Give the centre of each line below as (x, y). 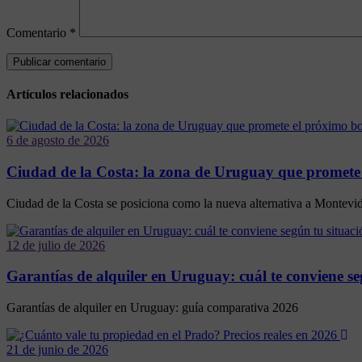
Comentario (38, 32)
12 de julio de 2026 (56, 245)
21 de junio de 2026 (57, 350)
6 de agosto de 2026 (58, 141)
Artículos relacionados (67, 94)
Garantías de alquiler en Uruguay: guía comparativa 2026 (152, 308)
